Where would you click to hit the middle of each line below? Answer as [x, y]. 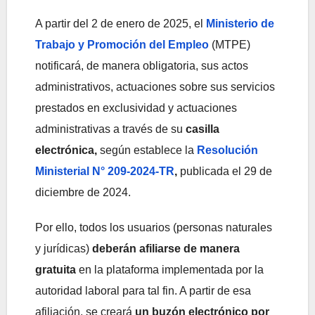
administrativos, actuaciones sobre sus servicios [155, 87]
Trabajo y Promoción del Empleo [122, 45]
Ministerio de [240, 24]
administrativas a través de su [110, 129]
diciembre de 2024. [83, 193]
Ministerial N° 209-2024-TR [105, 172]
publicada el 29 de [225, 172]
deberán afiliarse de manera [166, 249]
